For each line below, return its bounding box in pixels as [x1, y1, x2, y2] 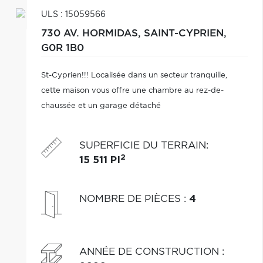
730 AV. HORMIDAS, [41, 29, 144, 38]
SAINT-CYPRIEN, [143, 29, 227, 38]
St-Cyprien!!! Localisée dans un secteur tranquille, [41, 72, 227, 79]
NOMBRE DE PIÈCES [79, 194, 184, 204]
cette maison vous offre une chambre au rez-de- [41, 87, 224, 95]
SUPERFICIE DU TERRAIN [79, 140, 206, 150]
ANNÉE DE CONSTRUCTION [79, 247, 222, 257]
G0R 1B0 [41, 43, 84, 53]
